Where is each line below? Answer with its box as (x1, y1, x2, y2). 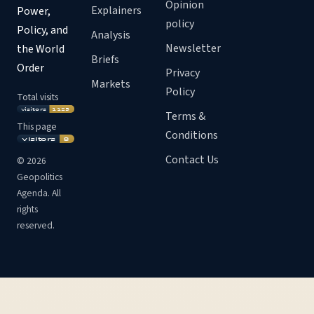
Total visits (17, 90, 58, 104)
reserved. (17, 218, 55, 232)
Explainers (91, 2, 142, 18)
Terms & (165, 108, 205, 124)
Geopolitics (17, 170, 62, 184)
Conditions (165, 127, 218, 143)
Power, (17, 3, 50, 19)
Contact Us (165, 151, 219, 168)
